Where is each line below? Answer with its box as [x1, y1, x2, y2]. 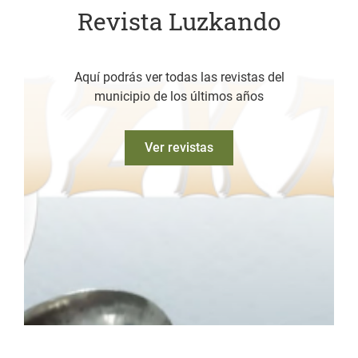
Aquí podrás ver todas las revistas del [74, 70, 284, 86]
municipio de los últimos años [94, 89, 264, 105]
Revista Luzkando [78, 6, 280, 38]
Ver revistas [145, 140, 213, 156]
